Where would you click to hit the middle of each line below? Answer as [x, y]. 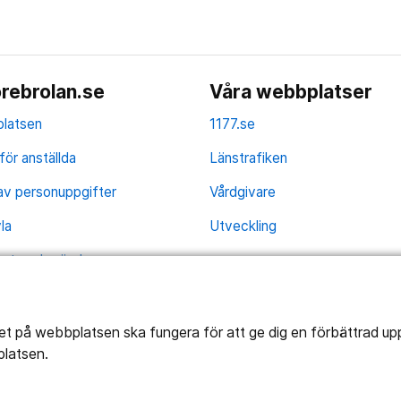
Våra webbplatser [291, 92]
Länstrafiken [249, 158]
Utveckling [243, 226]
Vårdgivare [243, 192]
